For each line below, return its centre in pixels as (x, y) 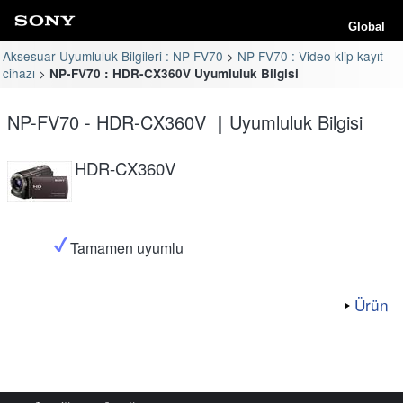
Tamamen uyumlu (127, 247)
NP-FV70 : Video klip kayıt (310, 55)
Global (367, 27)
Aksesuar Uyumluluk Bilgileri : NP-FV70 (113, 55)
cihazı (19, 72)
